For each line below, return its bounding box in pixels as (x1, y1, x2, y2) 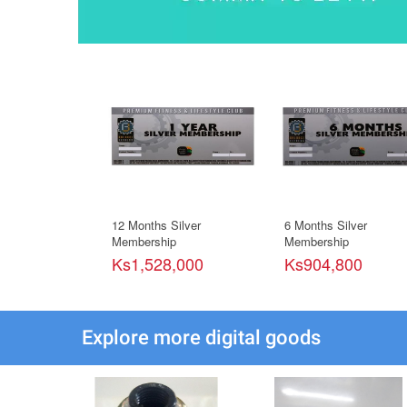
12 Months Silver (111, 216, 201, 233)
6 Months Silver (283, 216, 367, 233)
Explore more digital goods (82, 326, 321, 349)
